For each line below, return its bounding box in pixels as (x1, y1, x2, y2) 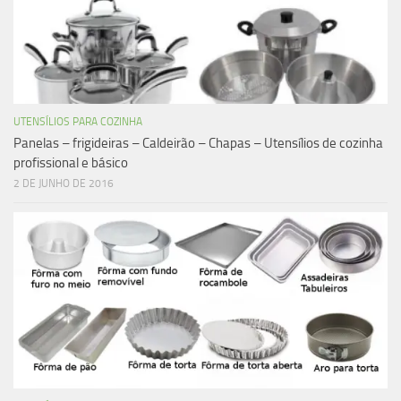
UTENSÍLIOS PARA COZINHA (13, 115, 142, 128)
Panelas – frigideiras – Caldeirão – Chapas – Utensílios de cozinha (13, 134, 383, 151)
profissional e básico (13, 154, 128, 171)
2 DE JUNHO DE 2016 (13, 176, 114, 190)
